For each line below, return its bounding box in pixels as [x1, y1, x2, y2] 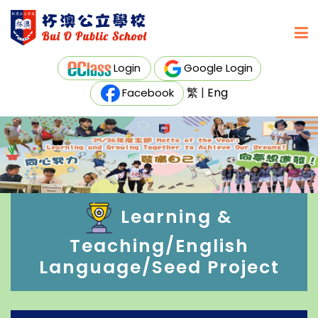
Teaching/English [69, 233, 249, 258]
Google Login [183, 60, 253, 75]
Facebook [121, 85, 174, 101]
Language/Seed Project [38, 254, 280, 280]
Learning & [121, 204, 233, 229]
